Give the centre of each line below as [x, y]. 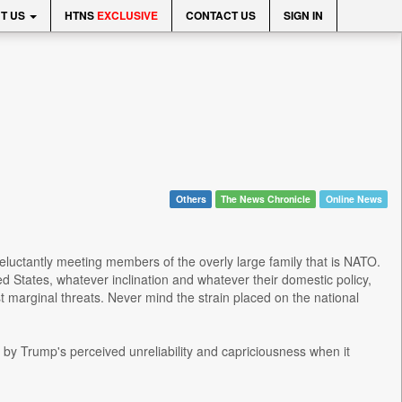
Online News [354, 199]
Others [191, 199]
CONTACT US [221, 15]
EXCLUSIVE [127, 15]
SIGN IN [303, 15]
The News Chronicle [266, 199]
